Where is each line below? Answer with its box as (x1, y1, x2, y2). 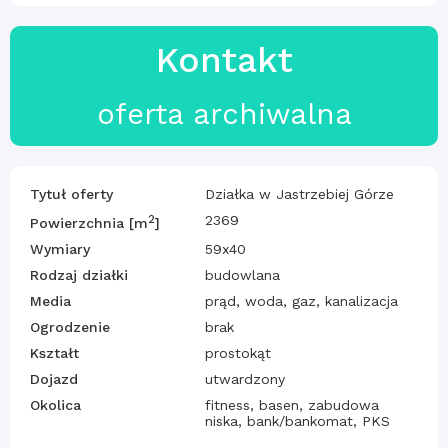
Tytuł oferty (30, 185, 113, 202)
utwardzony (204, 370, 285, 387)
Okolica (30, 396, 81, 413)
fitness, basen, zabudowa (204, 396, 379, 413)
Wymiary (30, 240, 90, 257)
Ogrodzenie (30, 318, 110, 335)
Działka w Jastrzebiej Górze (204, 185, 394, 202)
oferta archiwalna (96, 96, 352, 131)
